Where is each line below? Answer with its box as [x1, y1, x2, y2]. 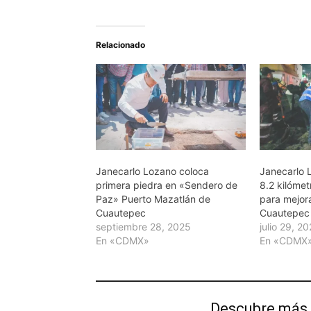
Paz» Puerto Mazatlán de [96, 192, 210, 205]
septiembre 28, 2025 [96, 220, 191, 233]
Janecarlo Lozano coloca [96, 165, 209, 177]
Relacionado [96, 40, 145, 51]
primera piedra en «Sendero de [96, 178, 237, 191]
